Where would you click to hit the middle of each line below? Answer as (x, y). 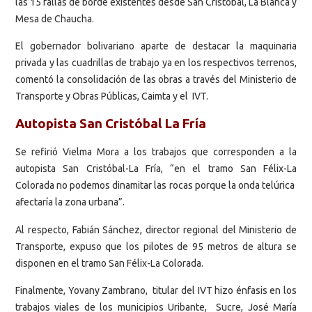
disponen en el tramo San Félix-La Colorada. (109, 263)
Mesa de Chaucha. (55, 18)
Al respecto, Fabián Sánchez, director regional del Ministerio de (156, 229)
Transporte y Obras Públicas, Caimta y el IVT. (112, 96)
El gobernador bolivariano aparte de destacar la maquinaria (156, 46)
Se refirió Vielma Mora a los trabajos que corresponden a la (156, 152)
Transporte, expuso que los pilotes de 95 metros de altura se (156, 246)
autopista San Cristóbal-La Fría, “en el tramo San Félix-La (156, 169)
